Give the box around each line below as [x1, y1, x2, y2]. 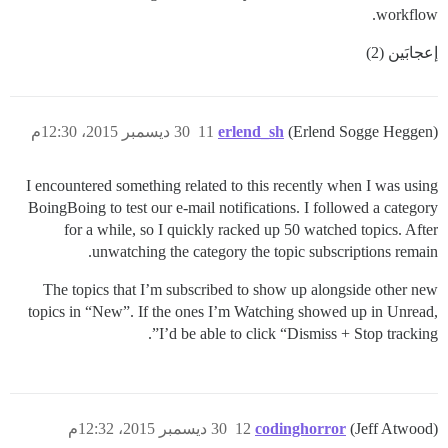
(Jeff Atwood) [350, 419, 438, 437]
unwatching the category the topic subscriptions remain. [92, 242, 438, 260]
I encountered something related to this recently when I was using [26, 176, 438, 194]
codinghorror [255, 419, 346, 437]
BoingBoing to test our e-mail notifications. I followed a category [28, 198, 438, 216]
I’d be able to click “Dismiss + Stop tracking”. [159, 324, 438, 342]
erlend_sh [218, 122, 284, 140]
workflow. [376, 5, 438, 23]
